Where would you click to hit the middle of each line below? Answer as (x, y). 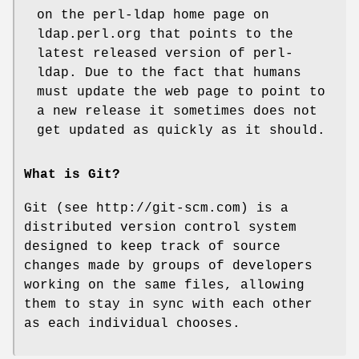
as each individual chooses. (132, 324)
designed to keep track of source (152, 247)
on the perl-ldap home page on (153, 16)
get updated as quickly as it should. (181, 131)
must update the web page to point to (181, 93)
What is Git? (72, 175)
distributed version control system (160, 228)
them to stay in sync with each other (168, 305)
